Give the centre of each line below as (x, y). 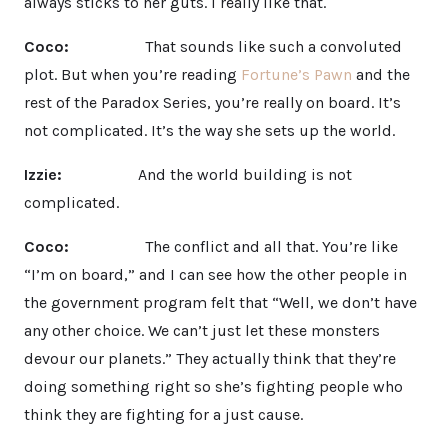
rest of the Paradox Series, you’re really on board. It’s (212, 102)
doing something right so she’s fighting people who (213, 386)
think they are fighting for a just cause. (163, 414)
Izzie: (47, 174)
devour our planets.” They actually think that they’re (210, 358)
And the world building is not (211, 174)
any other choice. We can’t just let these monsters (202, 330)
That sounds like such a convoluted (239, 46)
